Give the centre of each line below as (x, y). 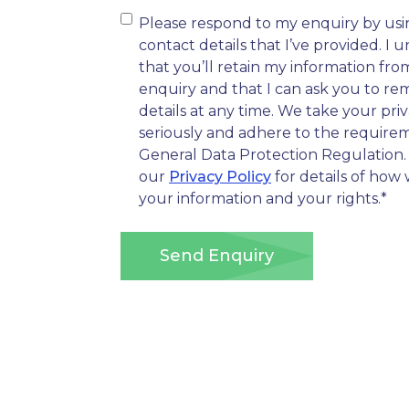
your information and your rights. (260, 199)
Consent (150, 16)
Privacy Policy (220, 177)
